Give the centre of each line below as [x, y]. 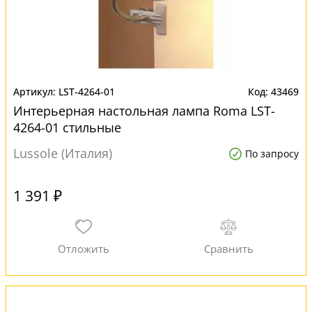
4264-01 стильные [67, 127]
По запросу [272, 154]
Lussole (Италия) [63, 153]
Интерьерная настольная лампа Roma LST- [144, 111]
